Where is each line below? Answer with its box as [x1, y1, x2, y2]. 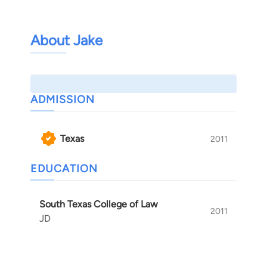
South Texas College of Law [39, 198, 158, 210]
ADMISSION [30, 93, 95, 107]
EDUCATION [30, 162, 98, 176]
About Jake [30, 32, 103, 49]
